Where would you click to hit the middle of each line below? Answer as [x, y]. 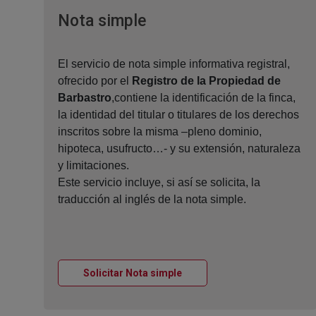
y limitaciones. [93, 166]
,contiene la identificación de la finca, [203, 98]
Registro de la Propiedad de [206, 81]
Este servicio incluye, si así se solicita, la [159, 183]
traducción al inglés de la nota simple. [152, 200]
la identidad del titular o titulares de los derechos [178, 115]
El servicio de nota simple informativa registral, [174, 64]
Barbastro [85, 98]
